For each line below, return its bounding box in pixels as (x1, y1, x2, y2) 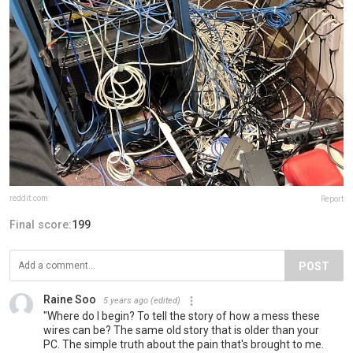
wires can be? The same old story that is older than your (43, 324, 319, 337)
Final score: (9, 218, 72, 232)
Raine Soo (43, 293, 96, 307)
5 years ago (103, 295, 148, 307)
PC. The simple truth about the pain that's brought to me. (43, 338, 324, 351)
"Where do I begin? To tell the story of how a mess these (43, 310, 320, 323)
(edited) (150, 295, 180, 307)
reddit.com (9, 194, 48, 203)
